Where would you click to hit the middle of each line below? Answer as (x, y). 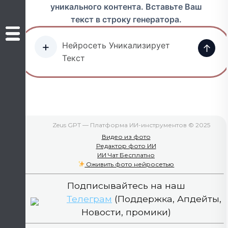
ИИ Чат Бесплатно (126, 155)
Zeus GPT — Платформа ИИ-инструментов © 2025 (131, 125)
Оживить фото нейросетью (130, 164)
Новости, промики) (126, 212)
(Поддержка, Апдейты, (167, 198)
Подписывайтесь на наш (126, 185)
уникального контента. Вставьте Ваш (126, 7)
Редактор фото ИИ (126, 146)
